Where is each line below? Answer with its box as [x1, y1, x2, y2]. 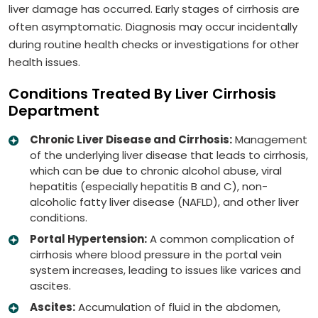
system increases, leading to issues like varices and [30, 262, 301, 278]
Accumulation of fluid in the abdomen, [75, 299, 280, 314]
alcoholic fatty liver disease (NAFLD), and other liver [30, 194, 299, 209]
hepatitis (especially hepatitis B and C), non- [30, 178, 268, 194]
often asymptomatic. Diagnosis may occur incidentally [9, 18, 297, 34]
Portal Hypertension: [30, 231, 147, 246]
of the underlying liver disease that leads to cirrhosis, [30, 147, 308, 163]
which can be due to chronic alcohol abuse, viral [30, 163, 282, 178]
